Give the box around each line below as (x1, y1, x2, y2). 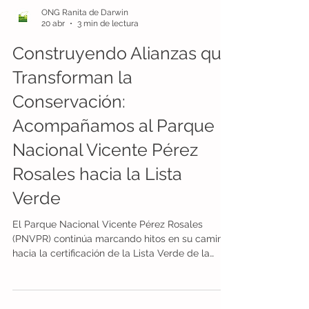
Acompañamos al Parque (12, 145, 215, 166)
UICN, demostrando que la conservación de (12, 292, 210, 303)
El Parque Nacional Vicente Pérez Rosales (12, 248, 203, 260)
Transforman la (12, 97, 132, 118)
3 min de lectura (77, 49, 139, 59)
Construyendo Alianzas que (12, 72, 232, 94)
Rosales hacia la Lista (12, 193, 182, 215)
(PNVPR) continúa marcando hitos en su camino (12, 263, 228, 275)
